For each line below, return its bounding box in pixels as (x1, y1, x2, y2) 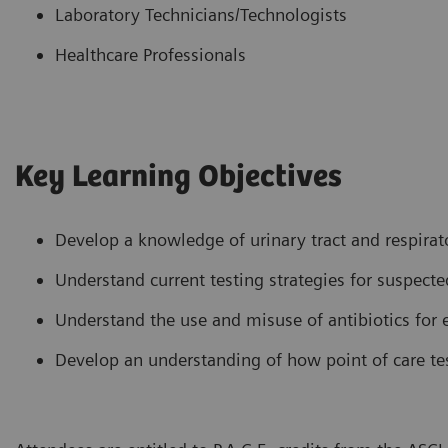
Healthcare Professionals (55, 43, 246, 65)
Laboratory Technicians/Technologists (55, 3, 347, 25)
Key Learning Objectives (15, 159, 342, 195)
